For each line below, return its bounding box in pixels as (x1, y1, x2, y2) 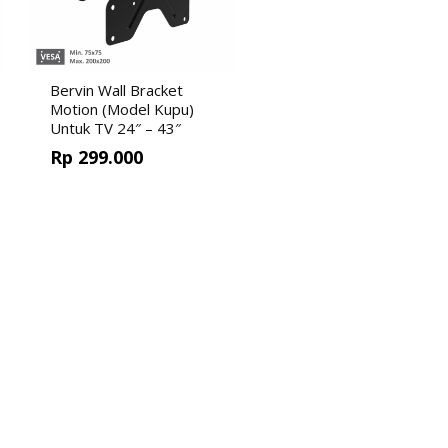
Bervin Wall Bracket (50, 80, 183, 100)
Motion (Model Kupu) (50, 99, 194, 119)
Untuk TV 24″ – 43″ (50, 118, 181, 138)
